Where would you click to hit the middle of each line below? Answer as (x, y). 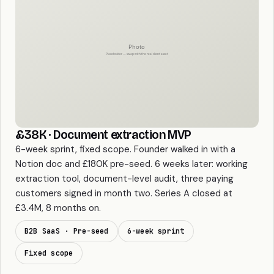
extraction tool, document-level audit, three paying (124, 179)
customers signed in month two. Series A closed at (124, 194)
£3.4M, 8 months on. (58, 208)
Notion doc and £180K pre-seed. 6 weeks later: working (131, 164)
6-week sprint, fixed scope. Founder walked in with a (125, 150)
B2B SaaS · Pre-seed (67, 231)
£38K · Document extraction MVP (103, 135)
